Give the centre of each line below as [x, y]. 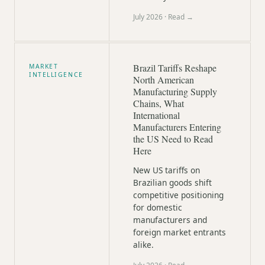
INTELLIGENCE [56, 75]
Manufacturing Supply [175, 91]
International [156, 115]
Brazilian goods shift [172, 182]
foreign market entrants [180, 232]
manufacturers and [170, 220]
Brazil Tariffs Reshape [175, 68]
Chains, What [159, 103]
